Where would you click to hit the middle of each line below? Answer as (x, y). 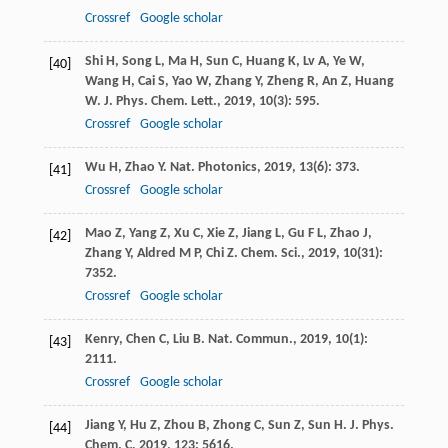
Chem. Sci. (270, 254)
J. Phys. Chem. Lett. (160, 102)
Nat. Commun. (250, 340)
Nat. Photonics (213, 168)
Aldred (156, 254)
